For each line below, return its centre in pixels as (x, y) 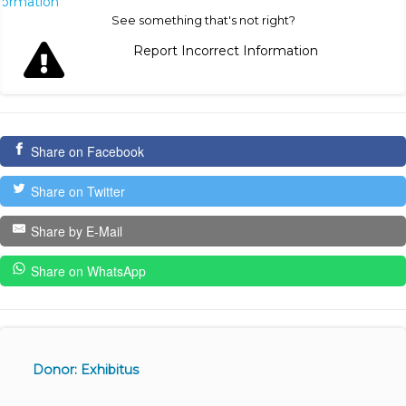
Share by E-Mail (76, 232)
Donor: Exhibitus (85, 370)
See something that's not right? (203, 20)
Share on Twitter (77, 192)
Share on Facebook (87, 152)
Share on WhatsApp (88, 271)
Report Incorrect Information (226, 51)
